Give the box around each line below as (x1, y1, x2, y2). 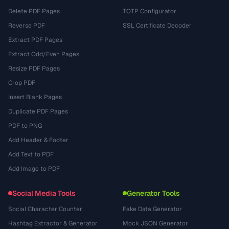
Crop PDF (8, 79, 35, 87)
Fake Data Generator (123, 205, 182, 213)
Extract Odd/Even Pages (8, 50, 79, 58)
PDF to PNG (8, 122, 42, 130)
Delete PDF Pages (8, 7, 60, 15)
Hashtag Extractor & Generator (8, 219, 98, 227)
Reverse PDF (8, 21, 45, 30)
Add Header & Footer (8, 136, 68, 144)
